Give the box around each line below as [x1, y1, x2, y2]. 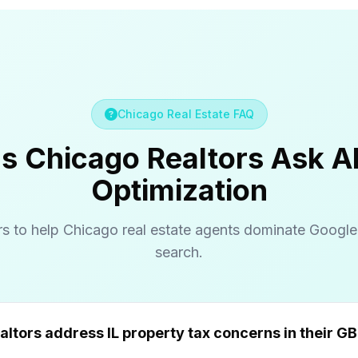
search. [155, 244, 203, 261]
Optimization [90, 173, 268, 208]
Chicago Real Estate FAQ [117, 107, 254, 121]
